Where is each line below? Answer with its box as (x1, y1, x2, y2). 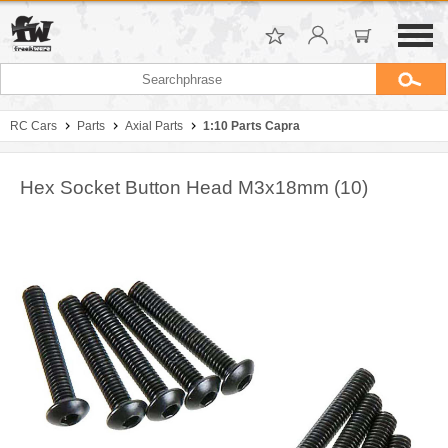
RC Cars (10, 119, 57, 133)
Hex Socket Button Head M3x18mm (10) (20, 177, 368, 198)
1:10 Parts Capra (203, 119, 300, 133)
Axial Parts (125, 119, 183, 133)
